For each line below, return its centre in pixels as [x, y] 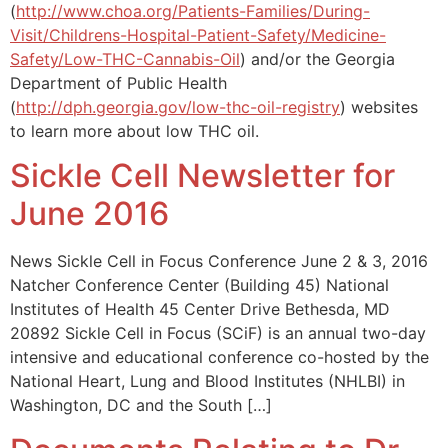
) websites [379, 106]
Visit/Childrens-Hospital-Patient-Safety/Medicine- [198, 34]
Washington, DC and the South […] [141, 405]
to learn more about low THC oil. [134, 130]
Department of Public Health [118, 82]
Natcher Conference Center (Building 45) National [199, 285]
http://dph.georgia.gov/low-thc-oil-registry [178, 106]
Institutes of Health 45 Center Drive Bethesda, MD [202, 309]
